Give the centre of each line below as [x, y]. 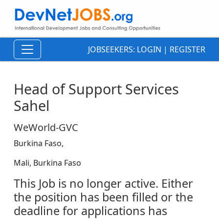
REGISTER [187, 50]
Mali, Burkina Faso [47, 163]
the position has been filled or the [103, 197]
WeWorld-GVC [46, 128]
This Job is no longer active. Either [103, 184]
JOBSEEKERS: [112, 50]
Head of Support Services [96, 89]
